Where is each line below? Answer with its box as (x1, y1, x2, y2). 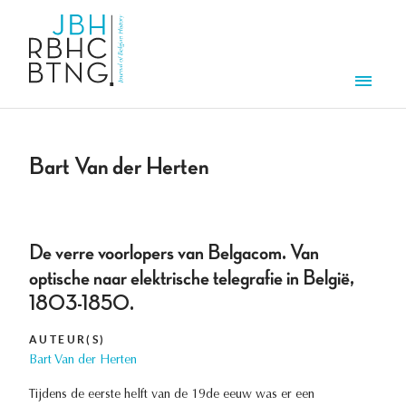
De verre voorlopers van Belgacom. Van (29, 242, 319, 265)
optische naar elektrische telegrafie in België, (29, 267, 354, 290)
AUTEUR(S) (29, 333, 106, 346)
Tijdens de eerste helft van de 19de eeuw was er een (29, 389, 314, 402)
